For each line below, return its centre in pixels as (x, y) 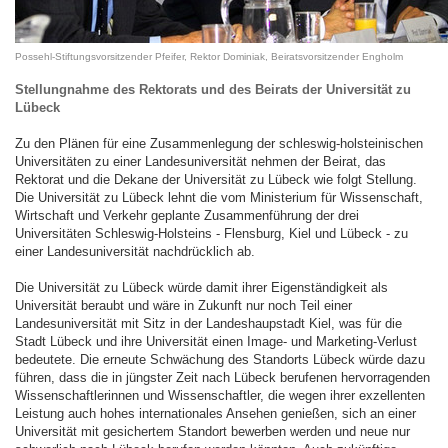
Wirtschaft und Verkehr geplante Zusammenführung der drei (187, 215)
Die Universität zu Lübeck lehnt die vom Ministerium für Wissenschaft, (219, 197)
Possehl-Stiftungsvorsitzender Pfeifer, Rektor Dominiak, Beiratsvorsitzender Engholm (209, 56)
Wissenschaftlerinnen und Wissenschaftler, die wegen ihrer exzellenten (220, 395)
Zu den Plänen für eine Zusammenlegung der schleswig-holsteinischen (219, 143)
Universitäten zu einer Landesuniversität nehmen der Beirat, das (200, 161)
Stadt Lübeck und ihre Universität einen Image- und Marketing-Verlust (216, 341)
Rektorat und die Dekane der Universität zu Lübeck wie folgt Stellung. (216, 179)
